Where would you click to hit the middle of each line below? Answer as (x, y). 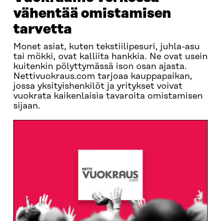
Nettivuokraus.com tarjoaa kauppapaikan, (103, 76)
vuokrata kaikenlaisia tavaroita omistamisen (108, 96)
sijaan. (27, 106)
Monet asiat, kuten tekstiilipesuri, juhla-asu (106, 47)
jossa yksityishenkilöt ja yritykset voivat (98, 86)
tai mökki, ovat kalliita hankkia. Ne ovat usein (110, 57)
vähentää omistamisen (92, 14)
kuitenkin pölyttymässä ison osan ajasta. (100, 67)
